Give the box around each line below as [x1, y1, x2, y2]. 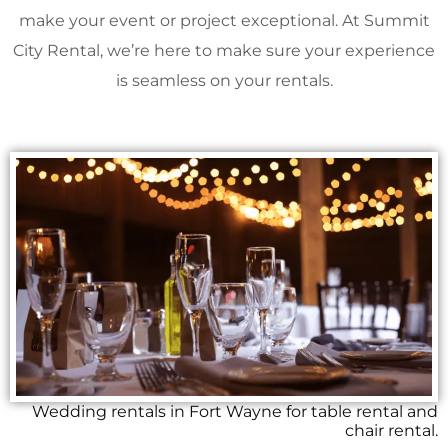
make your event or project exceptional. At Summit [18, 10, 430, 30]
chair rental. [345, 420, 438, 440]
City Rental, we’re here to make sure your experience [13, 40, 435, 60]
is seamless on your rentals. [115, 70, 333, 90]
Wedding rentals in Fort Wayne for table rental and [32, 401, 438, 421]
